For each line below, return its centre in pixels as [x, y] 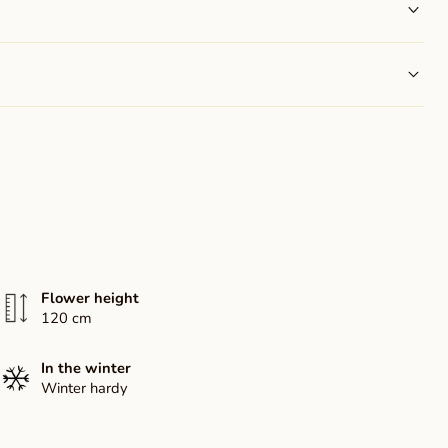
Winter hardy [85, 388]
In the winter [86, 368]
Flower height [90, 298]
